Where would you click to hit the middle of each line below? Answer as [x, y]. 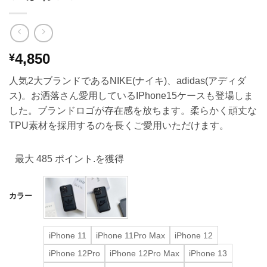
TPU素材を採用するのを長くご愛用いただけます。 [119, 126]
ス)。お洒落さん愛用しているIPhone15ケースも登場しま [131, 96]
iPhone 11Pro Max [131, 236]
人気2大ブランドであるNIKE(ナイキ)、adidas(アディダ [128, 81]
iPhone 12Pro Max [145, 254]
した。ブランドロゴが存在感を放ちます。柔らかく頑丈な [133, 111]
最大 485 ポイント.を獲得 [69, 159]
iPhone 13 [208, 254]
